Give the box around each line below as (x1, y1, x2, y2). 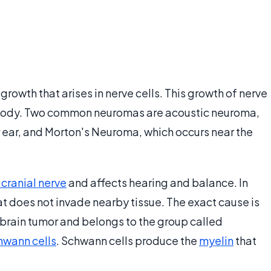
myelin (199, 233, 233, 248)
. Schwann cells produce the (56, 233, 199, 248)
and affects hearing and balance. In (67, 175, 248, 190)
